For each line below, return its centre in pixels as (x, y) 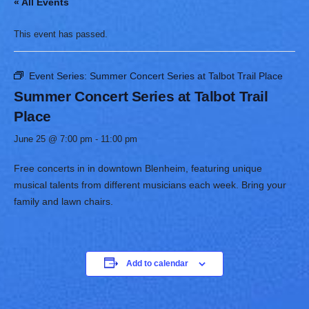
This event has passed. (61, 34)
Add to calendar (157, 263)
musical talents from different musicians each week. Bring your (150, 185)
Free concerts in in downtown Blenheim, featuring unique (138, 168)
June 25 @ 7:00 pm (53, 139)
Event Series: (59, 76)
